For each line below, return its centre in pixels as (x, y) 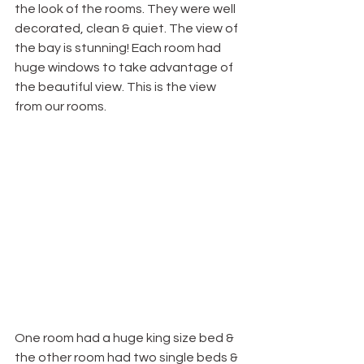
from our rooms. (61, 107)
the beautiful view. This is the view (117, 87)
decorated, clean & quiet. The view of (128, 29)
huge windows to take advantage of (125, 68)
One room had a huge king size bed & (126, 338)
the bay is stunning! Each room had (119, 48)
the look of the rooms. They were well (126, 9)
